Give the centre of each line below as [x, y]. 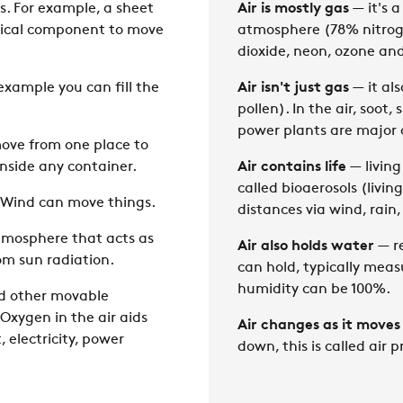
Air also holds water [306, 246]
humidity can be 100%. [314, 289]
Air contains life [292, 167]
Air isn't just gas [293, 88]
